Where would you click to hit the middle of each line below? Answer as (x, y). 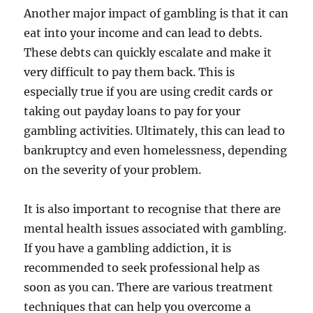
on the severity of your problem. (113, 169)
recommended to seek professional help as (142, 267)
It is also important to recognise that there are (153, 209)
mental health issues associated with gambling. (155, 228)
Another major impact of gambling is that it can (156, 13)
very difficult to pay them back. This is (130, 72)
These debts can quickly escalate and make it (148, 52)
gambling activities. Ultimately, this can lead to (155, 130)
